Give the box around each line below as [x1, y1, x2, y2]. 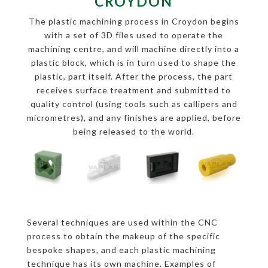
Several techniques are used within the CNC [26, 217, 218, 228]
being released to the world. [73, 126, 195, 136]
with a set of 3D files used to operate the [44, 29, 224, 40]
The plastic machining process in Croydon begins [28, 16, 239, 26]
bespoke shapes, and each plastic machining [26, 245, 216, 255]
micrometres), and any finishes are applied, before [26, 112, 241, 123]
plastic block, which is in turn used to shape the [31, 57, 237, 68]
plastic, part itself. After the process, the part [35, 71, 233, 81]
